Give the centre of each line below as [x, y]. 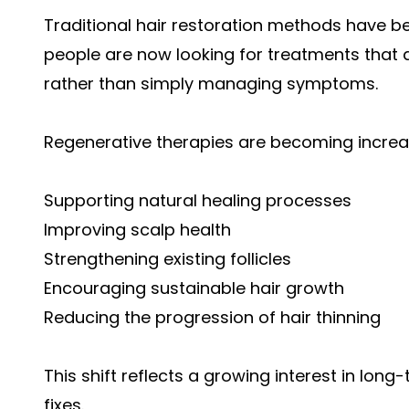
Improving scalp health [137, 229]
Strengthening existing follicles [168, 258]
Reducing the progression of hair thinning [212, 317]
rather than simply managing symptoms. [211, 83]
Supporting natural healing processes [198, 200]
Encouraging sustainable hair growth [194, 288]
